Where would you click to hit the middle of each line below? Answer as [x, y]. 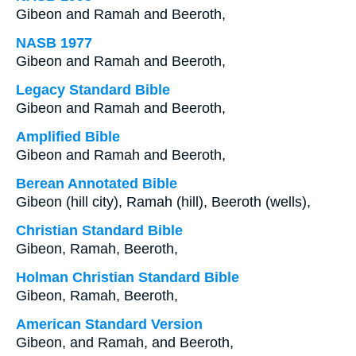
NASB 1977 [54, 43]
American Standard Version [109, 324]
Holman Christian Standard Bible [128, 277]
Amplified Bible [68, 137]
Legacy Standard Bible [93, 90]
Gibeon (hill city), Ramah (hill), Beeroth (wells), [163, 202]
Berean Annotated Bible [97, 184]
